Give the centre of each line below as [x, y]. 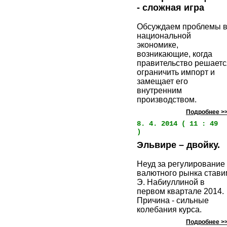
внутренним [159, 91]
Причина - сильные [173, 201]
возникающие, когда [175, 54]
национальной [164, 36]
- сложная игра [171, 8]
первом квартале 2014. [180, 192]
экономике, [158, 45]
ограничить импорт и [176, 72]
